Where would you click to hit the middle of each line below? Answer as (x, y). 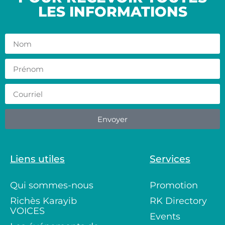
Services (170, 159)
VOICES (27, 211)
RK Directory (178, 201)
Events (165, 217)
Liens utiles (37, 159)
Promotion (174, 186)
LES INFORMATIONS (113, 12)
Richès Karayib (43, 201)
